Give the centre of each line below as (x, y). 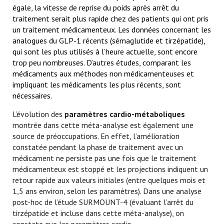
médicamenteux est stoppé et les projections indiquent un (110, 169)
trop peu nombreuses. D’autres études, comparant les (102, 62)
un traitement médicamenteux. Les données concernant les (112, 29)
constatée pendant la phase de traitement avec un (98, 147)
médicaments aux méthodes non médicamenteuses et (103, 73)
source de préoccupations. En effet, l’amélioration (96, 136)
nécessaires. (32, 95)
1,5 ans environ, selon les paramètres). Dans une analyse (107, 191)
